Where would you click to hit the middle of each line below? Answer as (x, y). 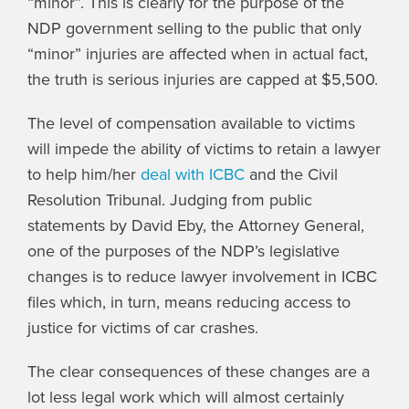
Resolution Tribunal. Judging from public (170, 200)
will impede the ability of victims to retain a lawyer (204, 149)
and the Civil (291, 175)
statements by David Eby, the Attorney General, (196, 226)
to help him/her (84, 175)
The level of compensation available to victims (191, 124)
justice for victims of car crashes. (143, 328)
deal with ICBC (193, 175)
